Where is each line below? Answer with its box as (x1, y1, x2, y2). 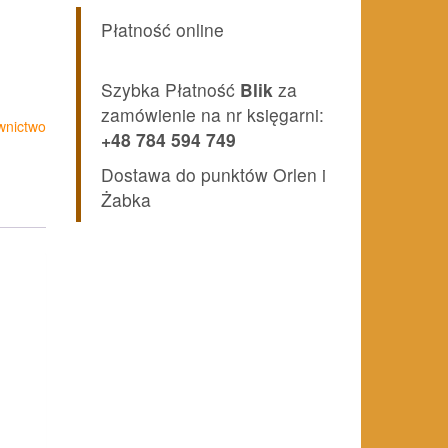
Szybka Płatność (101, 77, 235, 102)
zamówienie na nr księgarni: (101, 102, 324, 127)
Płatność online (101, 17, 224, 42)
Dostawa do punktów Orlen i (101, 162, 326, 187)
